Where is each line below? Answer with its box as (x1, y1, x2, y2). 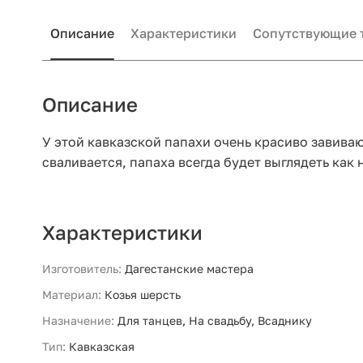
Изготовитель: (42, 262, 122, 276)
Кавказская (69, 340, 135, 354)
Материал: (42, 288, 101, 302)
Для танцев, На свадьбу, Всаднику (117, 314, 312, 328)
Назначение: (42, 314, 114, 328)
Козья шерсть (105, 288, 181, 302)
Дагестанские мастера (125, 262, 254, 276)
